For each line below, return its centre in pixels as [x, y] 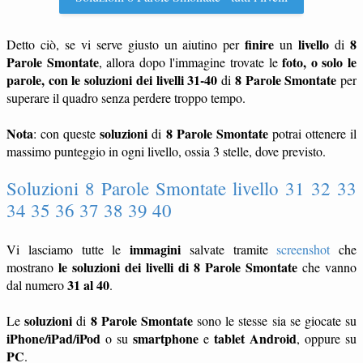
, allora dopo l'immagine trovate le [190, 62]
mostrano [32, 267]
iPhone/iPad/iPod [53, 338]
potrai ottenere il [312, 133]
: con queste [67, 133]
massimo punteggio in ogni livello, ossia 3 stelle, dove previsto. [166, 151]
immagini [155, 249]
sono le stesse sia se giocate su [275, 320]
